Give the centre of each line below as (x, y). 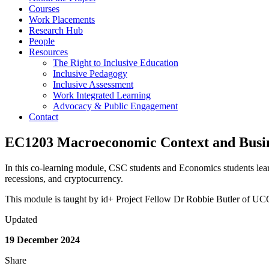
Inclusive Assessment (93, 85)
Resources (48, 52)
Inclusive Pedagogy (90, 74)
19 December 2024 (42, 240)
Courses (44, 9)
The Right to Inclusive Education (116, 63)
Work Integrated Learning (102, 95)
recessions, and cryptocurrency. (64, 179)
